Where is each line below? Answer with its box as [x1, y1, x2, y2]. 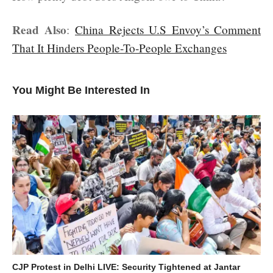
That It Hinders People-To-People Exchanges [12, 40, 227, 55]
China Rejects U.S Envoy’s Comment [75, 21, 261, 37]
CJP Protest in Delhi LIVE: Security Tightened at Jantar [12, 261, 240, 272]
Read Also [12, 21, 66, 38]
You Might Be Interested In [12, 83, 150, 96]
